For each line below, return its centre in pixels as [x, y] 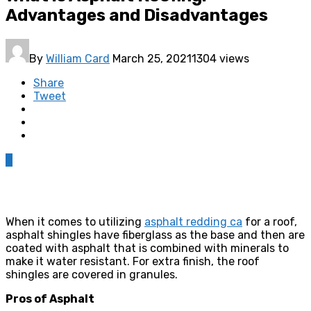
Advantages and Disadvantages [137, 15]
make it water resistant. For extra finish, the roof [133, 261]
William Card [78, 58]
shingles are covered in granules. [92, 274]
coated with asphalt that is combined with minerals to [147, 248]
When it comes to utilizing [75, 221]
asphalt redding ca [193, 221]
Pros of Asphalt [50, 299]
